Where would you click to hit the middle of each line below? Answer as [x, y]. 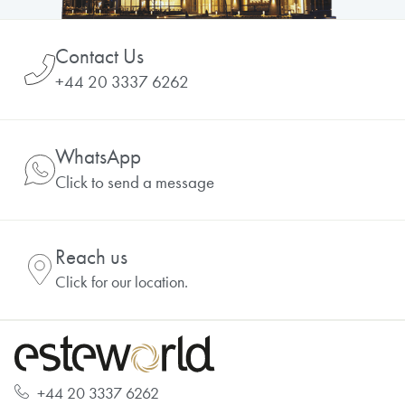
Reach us [91, 257]
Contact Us [99, 56]
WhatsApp [98, 156]
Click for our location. [122, 282]
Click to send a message [135, 182]
